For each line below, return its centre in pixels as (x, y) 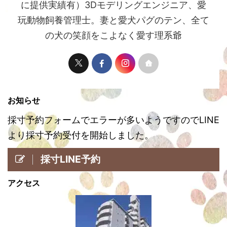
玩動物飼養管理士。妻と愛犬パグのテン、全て (113, 20)
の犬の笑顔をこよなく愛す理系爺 (113, 35)
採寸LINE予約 (70, 159)
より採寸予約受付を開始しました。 (81, 135)
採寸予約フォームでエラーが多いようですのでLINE (113, 120)
